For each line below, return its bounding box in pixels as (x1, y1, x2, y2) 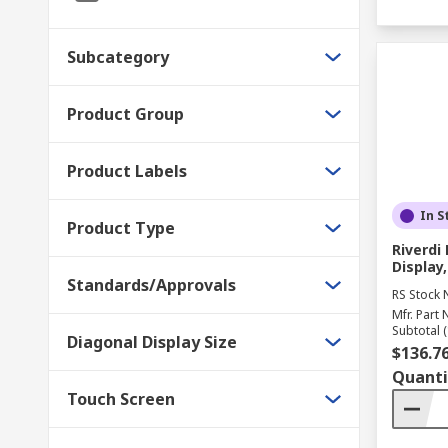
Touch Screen (67, 388, 175, 410)
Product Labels (67, 160, 187, 182)
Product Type (67, 217, 175, 239)
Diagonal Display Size (67, 331, 237, 353)
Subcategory (67, 46, 169, 68)
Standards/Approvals (67, 274, 236, 296)
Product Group (67, 103, 184, 125)
